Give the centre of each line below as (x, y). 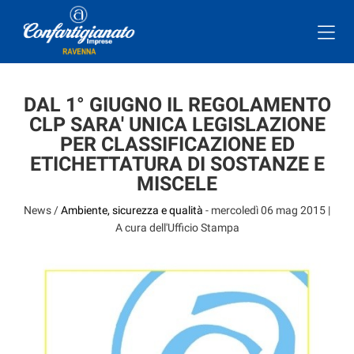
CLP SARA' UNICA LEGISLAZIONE (177, 124)
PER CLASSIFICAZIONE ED (177, 144)
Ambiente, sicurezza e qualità (132, 210)
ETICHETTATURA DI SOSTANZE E (177, 164)
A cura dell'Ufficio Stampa (177, 228)
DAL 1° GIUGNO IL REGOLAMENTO (177, 105)
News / (42, 210)
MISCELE (177, 184)
